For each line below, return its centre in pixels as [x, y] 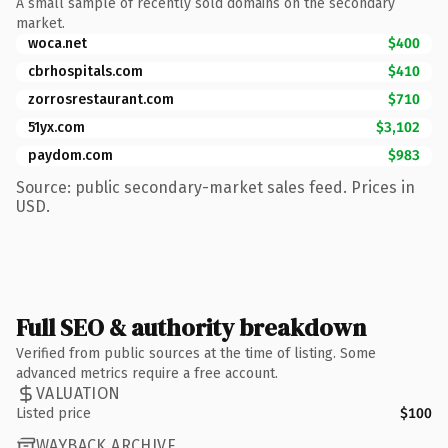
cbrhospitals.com [85, 71]
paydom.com [70, 155]
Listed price [53, 413]
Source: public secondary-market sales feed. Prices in [215, 187]
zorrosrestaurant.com [101, 99]
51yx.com [56, 127]
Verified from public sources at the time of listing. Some [196, 353]
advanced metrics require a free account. [147, 373]
